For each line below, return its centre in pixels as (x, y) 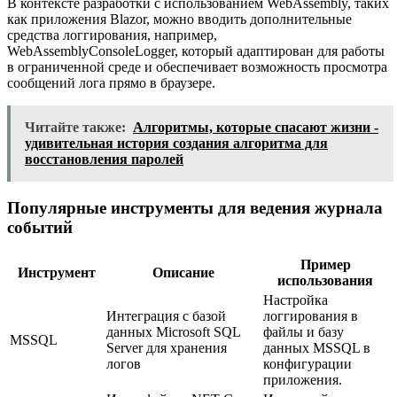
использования (325, 280)
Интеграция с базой (166, 315)
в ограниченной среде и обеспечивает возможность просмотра (197, 67)
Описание (183, 272)
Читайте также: (75, 128)
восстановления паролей (104, 160)
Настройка (296, 300)
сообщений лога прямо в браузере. (111, 83)
